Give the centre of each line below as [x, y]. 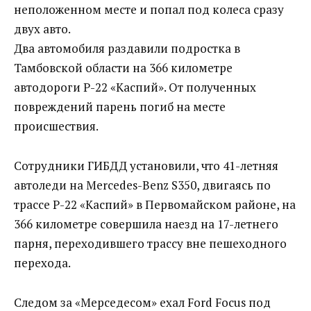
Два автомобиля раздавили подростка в [127, 48]
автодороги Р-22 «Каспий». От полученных [135, 87]
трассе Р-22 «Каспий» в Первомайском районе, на [155, 204]
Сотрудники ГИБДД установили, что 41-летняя [146, 165]
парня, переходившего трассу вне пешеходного [150, 243]
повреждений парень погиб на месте [120, 106]
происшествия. [56, 126]
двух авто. [42, 28]
